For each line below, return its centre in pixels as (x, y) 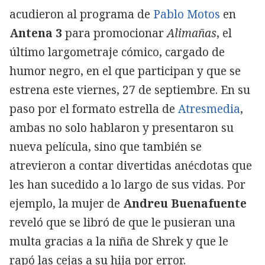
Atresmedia (209, 109)
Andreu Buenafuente (185, 203)
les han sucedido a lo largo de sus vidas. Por (127, 184)
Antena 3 (36, 33)
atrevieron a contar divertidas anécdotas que (131, 165)
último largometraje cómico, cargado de (117, 52)
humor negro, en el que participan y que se (125, 71)
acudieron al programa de (81, 14)
